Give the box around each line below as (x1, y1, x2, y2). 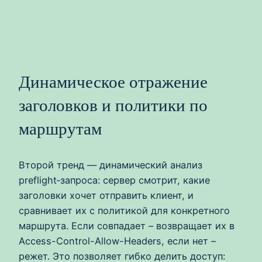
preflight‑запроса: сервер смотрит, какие (19, 174, 210, 186)
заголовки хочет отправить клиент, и (19, 189, 194, 201)
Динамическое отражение (19, 72, 208, 91)
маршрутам (19, 119, 102, 138)
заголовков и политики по (19, 95, 208, 115)
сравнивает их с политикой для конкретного (19, 204, 230, 216)
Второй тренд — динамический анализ (19, 158, 202, 171)
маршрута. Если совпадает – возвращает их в (19, 219, 235, 232)
